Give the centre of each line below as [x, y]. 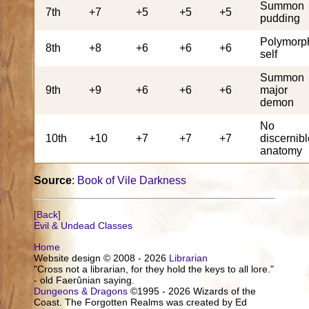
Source [53, 180]
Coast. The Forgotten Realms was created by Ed [141, 302]
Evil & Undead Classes [83, 226]
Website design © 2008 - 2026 [102, 258]
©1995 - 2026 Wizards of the [192, 291]
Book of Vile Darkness [132, 180]
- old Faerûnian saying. [84, 280]
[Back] [48, 215]
